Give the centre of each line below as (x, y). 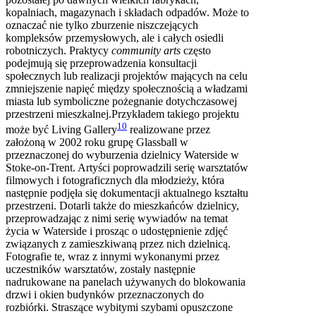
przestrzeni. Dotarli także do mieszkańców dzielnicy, (122, 206)
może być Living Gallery (61, 130)
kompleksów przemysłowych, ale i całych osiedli (115, 38)
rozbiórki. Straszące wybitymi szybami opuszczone (119, 308)
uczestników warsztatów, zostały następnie (101, 269)
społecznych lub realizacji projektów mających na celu (127, 76)
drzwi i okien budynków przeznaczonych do (105, 295)
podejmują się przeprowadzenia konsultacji (101, 63)
